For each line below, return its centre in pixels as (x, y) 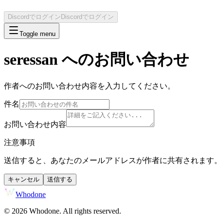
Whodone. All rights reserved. (74, 211)
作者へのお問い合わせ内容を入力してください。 (90, 86)
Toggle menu (37, 34)
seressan (31, 60)
